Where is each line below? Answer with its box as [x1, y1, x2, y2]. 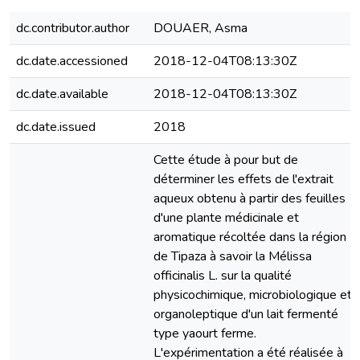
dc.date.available [16, 85, 108, 103]
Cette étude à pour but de [153, 151, 298, 169]
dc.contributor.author [16, 19, 129, 37]
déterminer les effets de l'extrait [153, 170, 333, 188]
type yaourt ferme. [153, 325, 256, 342]
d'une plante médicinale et [153, 209, 299, 227]
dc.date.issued [16, 118, 96, 136]
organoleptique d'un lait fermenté [153, 305, 338, 323]
